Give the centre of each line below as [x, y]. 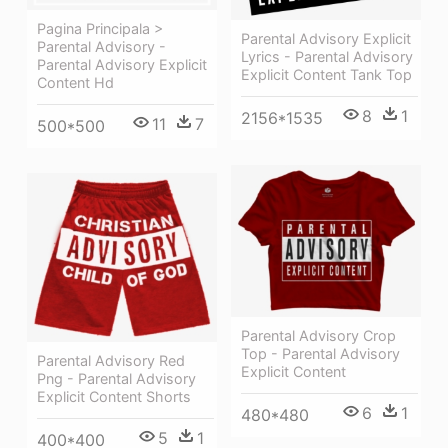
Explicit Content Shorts [114, 397]
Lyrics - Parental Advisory [327, 56]
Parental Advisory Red [111, 361]
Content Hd [75, 83]
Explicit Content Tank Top [326, 74]
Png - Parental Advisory [116, 379]
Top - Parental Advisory [320, 353]
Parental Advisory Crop [318, 335]
